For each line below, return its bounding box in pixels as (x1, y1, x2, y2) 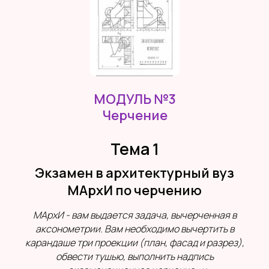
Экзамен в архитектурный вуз (35, 164, 234, 183)
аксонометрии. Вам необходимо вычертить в (35, 222, 234, 236)
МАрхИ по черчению (67, 181, 202, 200)
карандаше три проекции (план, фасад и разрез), (25, 236, 244, 250)
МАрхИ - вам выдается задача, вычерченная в (32, 208, 237, 222)
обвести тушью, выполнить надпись (55, 250, 214, 264)
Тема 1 (110, 138, 159, 160)
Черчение (101, 106, 168, 125)
